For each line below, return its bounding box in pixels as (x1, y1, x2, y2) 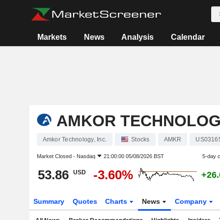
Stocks (131, 136, 150, 143)
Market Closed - (36, 153, 77, 159)
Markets (37, 33, 67, 41)
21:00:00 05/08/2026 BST (103, 153, 164, 159)
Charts (105, 197, 130, 205)
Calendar (170, 33, 205, 41)
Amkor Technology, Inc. (42, 136, 107, 143)
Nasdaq (76, 153, 95, 159)
